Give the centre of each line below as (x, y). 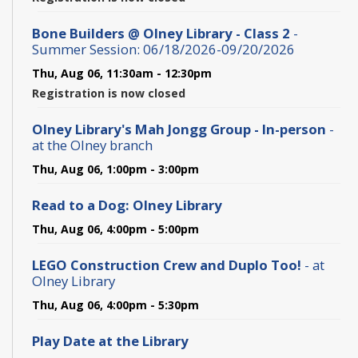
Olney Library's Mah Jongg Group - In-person (179, 129)
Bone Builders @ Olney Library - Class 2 (163, 33)
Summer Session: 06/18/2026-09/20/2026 (163, 49)
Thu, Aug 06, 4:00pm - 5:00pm (115, 229)
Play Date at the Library (110, 340)
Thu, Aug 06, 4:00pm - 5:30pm (115, 304)
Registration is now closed (109, 93)
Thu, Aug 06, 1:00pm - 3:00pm (115, 169)
